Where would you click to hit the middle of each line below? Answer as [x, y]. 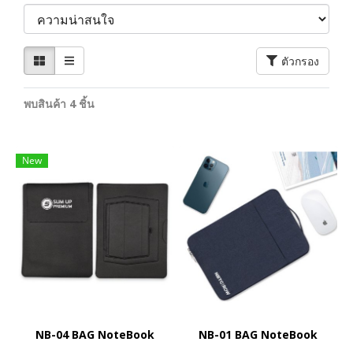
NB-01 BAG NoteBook [258, 334]
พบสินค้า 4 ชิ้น [59, 104]
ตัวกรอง [300, 61]
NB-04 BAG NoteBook [95, 334]
